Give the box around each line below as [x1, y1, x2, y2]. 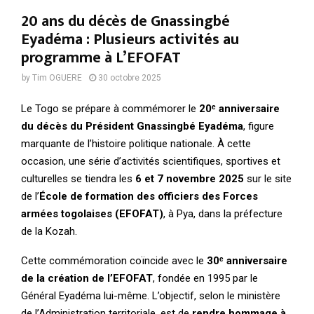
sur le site [244, 172, 292, 185]
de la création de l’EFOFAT [21, 271, 153, 285]
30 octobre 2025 [98, 73, 161, 83]
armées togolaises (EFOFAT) [21, 207, 163, 220]
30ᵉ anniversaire [207, 254, 287, 267]
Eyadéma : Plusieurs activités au [21, 27, 239, 53]
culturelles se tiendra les [21, 172, 135, 185]
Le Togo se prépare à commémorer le [21, 102, 199, 115]
